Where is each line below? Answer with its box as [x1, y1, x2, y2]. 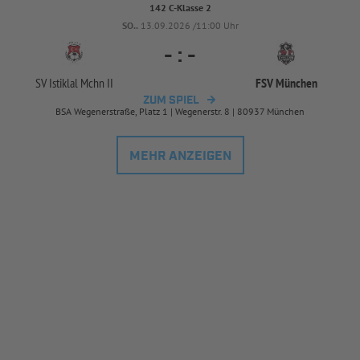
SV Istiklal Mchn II [35, 74, 113, 91]
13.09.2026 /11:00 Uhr [140, 18, 239, 31]
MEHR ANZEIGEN [129, 147, 231, 165]
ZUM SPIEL [143, 92, 199, 108]
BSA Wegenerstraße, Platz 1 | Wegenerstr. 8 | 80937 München [55, 104, 305, 117]
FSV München [255, 74, 317, 91]
